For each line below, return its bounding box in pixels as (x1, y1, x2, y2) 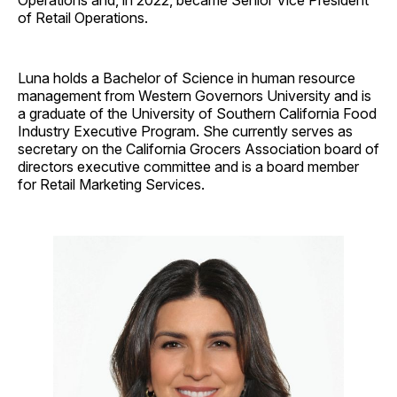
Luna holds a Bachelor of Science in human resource (18, 68, 355, 87)
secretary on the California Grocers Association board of (18, 139, 379, 158)
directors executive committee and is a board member (18, 157, 359, 175)
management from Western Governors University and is (18, 86, 371, 105)
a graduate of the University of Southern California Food (18, 104, 377, 122)
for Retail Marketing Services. (18, 175, 205, 193)
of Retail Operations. (18, 8, 148, 27)
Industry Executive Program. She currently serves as (18, 121, 353, 140)
